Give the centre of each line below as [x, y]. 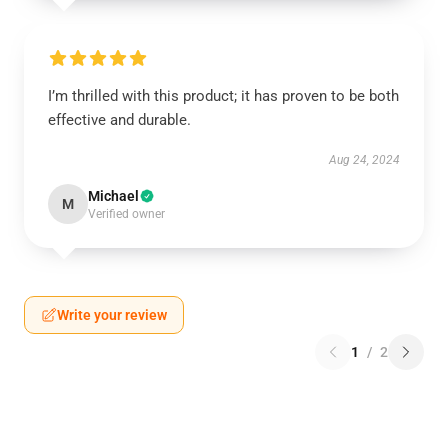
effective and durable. [119, 120]
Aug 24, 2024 [364, 160]
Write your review [112, 315]
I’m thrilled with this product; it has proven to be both [223, 96]
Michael [113, 196]
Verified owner [126, 214]
